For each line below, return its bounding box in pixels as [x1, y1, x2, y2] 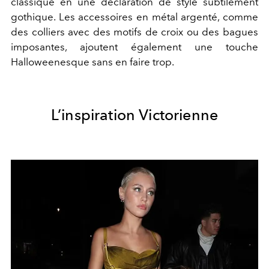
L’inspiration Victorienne [51, 106, 218, 124]
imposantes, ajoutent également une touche [11, 41, 258, 53]
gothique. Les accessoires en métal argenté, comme [11, 11, 258, 23]
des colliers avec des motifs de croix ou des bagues [11, 26, 258, 38]
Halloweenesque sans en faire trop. [11, 56, 174, 68]
